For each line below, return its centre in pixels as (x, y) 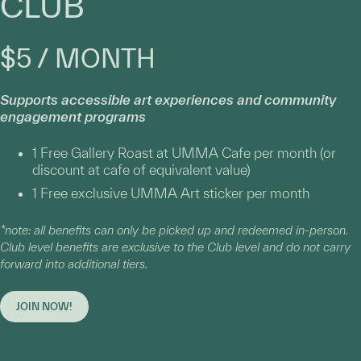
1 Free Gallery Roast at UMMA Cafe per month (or (184, 153)
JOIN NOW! (44, 307)
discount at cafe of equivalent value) (141, 170)
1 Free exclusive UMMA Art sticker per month (171, 193)
